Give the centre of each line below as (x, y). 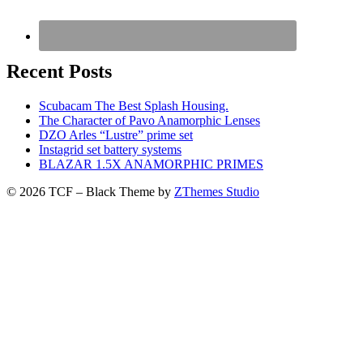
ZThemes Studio (217, 191)
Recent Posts (59, 71)
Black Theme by (130, 191)
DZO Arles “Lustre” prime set (116, 135)
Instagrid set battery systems (110, 149)
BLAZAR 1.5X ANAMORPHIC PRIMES (151, 164)
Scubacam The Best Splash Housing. (134, 105)
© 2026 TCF (41, 191)
